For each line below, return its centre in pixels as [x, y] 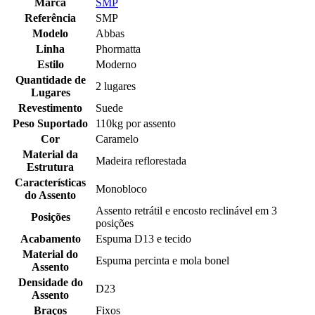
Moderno [116, 64]
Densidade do [50, 282]
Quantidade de [50, 80]
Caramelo [117, 139]
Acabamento [50, 239]
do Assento [50, 195]
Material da [50, 154]
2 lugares [116, 86]
